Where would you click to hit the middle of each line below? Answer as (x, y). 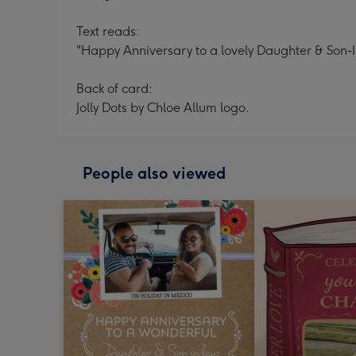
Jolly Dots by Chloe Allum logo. (163, 108)
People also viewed (154, 173)
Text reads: (108, 31)
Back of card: (114, 89)
